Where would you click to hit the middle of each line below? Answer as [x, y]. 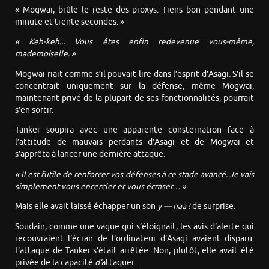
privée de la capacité [55, 262]
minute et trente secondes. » [70, 22]
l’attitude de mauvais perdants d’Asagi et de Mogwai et [134, 142]
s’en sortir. [34, 110]
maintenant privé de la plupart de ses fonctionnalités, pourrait [134, 98]
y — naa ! [175, 207]
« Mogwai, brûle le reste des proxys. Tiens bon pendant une [134, 10]
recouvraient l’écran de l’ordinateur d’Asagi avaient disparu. [134, 238]
